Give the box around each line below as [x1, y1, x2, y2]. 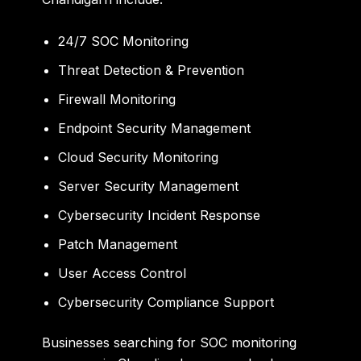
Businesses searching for [42, 334, 201, 351]
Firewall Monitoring [58, 90, 176, 107]
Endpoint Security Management [58, 119, 251, 136]
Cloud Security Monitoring [58, 148, 219, 165]
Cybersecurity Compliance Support [58, 293, 275, 310]
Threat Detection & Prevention [58, 61, 245, 78]
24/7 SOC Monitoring [58, 32, 189, 49]
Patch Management [58, 235, 178, 252]
